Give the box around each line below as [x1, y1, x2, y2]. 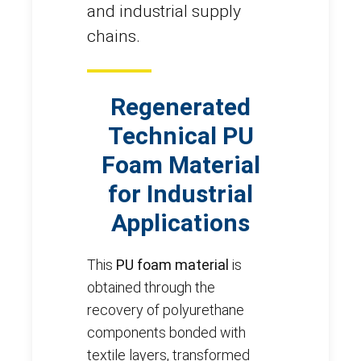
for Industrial [108, 180, 253, 209]
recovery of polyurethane [87, 301, 244, 319]
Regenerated [110, 93, 251, 122]
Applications [111, 209, 250, 238]
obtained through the [87, 279, 215, 297]
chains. [87, 27, 140, 47]
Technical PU [107, 122, 254, 151]
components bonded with [87, 324, 246, 342]
